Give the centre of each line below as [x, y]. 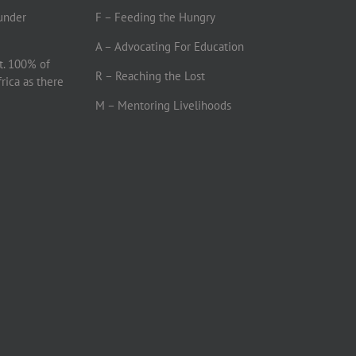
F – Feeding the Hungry [155, 17]
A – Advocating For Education [169, 47]
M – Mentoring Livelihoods [163, 106]
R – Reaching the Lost [150, 76]
